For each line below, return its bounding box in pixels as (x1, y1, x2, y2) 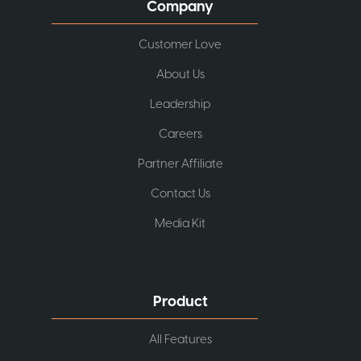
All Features (148, 331, 212, 349)
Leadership (150, 96, 211, 114)
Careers (158, 126, 202, 143)
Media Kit (155, 215, 206, 233)
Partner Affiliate (137, 156, 223, 173)
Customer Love (139, 36, 222, 54)
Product (152, 292, 208, 313)
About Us (156, 66, 205, 84)
